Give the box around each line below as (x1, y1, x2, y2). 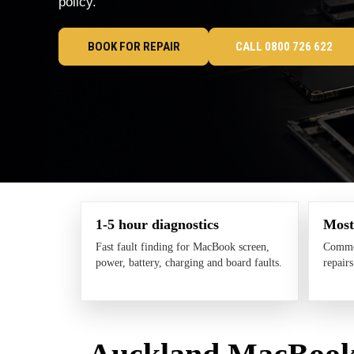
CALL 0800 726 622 (235, 39, 333, 54)
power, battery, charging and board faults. (96, 256, 282, 269)
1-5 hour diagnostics (96, 216, 219, 232)
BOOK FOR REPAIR (87, 39, 180, 54)
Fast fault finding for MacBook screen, (96, 240, 269, 253)
